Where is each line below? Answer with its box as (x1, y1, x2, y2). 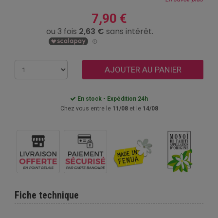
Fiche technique (15, 189, 79, 201)
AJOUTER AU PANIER (104, 65, 182, 74)
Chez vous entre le (60, 105, 112, 112)
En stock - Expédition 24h (76, 95, 148, 102)
